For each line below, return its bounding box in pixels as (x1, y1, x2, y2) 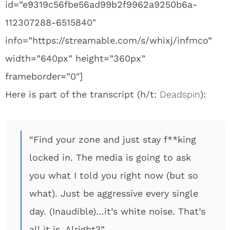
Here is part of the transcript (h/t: (5, 89, 160, 100)
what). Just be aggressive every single (29, 188, 198, 199)
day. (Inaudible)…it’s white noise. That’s (29, 206, 205, 217)
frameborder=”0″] (5, 71, 83, 82)
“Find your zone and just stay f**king (29, 134, 196, 145)
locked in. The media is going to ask (29, 152, 191, 163)
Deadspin (160, 89, 200, 100)
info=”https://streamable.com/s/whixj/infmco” (5, 35, 212, 46)
